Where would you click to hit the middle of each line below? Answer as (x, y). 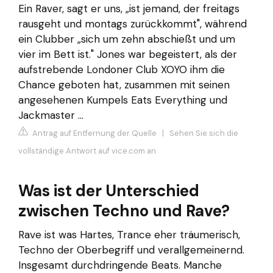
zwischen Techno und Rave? (124, 211)
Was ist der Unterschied (109, 191)
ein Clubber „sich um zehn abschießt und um (127, 39)
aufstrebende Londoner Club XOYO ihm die (122, 69)
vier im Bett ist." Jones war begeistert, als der (128, 54)
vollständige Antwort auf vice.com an (87, 151)
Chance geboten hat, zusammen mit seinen (124, 84)
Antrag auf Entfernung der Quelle (94, 133)
